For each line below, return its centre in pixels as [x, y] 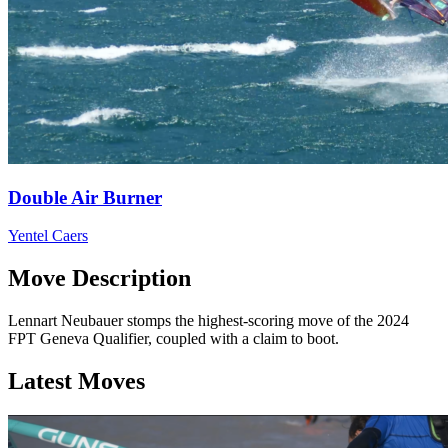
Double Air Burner [85, 197]
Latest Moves [76, 381]
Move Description [99, 278]
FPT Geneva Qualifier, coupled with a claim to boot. [173, 339]
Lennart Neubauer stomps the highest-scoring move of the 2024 [208, 321]
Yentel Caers [48, 236]
